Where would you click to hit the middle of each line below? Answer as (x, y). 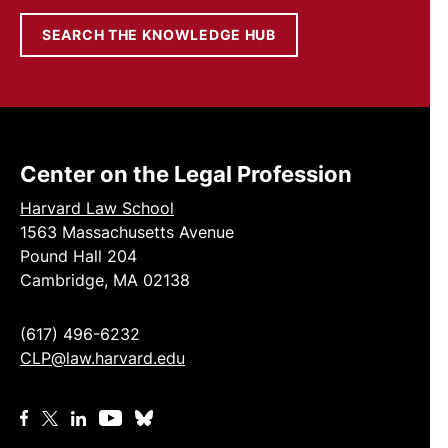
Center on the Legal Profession (186, 174)
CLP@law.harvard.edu (102, 358)
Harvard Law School (97, 208)
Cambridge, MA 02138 (105, 280)
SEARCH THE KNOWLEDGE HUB (159, 34)
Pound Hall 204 (78, 256)
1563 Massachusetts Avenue (127, 232)
